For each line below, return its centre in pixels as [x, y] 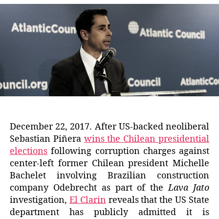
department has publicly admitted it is [109, 212]
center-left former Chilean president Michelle [109, 163]
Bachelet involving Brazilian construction [109, 175]
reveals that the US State [158, 200]
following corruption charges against [128, 151]
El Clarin [88, 200]
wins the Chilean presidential [147, 139]
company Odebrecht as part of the [89, 188]
